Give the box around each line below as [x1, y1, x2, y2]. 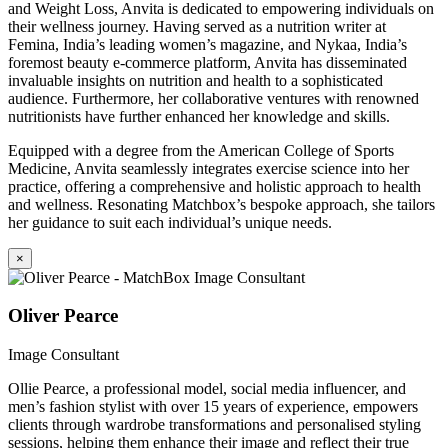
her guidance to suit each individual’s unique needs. [8, 213, 332, 231]
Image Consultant [8, 346, 119, 364]
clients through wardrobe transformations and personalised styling [8, 416, 421, 434]
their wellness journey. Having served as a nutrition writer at [8, 17, 386, 35]
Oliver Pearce [8, 305, 118, 327]
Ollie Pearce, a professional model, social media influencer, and [8, 380, 406, 398]
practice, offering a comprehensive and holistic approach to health [8, 177, 421, 195]
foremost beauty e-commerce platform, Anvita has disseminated [8, 53, 407, 71]
